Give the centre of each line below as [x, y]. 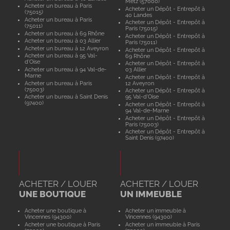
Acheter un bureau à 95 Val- [61, 56]
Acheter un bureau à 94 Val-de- [65, 70]
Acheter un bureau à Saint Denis [66, 97]
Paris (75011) [141, 42]
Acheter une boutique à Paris [62, 224]
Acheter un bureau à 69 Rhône [64, 33]
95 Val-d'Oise [142, 97]
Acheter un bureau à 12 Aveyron [66, 48]
